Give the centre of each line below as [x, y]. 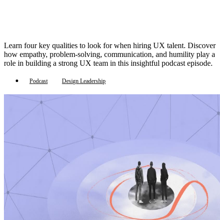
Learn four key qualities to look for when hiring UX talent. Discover [110, 45]
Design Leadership [84, 81]
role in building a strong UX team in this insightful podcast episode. [108, 63]
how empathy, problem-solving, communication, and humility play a [110, 54]
